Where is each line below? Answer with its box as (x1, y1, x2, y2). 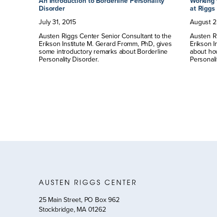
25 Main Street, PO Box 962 (39, 194, 120, 204)
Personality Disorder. (39, 54, 99, 64)
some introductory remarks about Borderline (39, 46, 168, 56)
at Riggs (190, 3, 215, 13)
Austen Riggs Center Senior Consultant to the (39, 31, 171, 41)
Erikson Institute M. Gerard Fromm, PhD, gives (39, 38, 172, 48)
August (190, 16, 211, 27)
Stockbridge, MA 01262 (39, 204, 106, 214)
